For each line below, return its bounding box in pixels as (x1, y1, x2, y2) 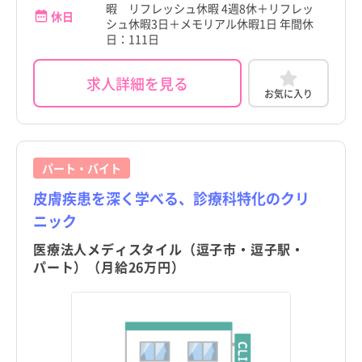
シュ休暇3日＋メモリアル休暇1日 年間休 (106, 15, 314, 32)
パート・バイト (42, 160, 121, 176)
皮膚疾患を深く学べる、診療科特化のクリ (33, 187, 309, 208)
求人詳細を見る (86, 72, 188, 94)
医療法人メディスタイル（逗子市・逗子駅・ (33, 239, 305, 259)
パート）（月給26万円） (33, 257, 185, 276)
